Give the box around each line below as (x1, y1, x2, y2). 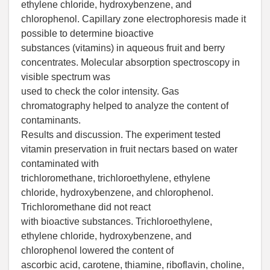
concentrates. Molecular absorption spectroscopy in (21, 57, 240, 68)
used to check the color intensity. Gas (21, 86, 179, 97)
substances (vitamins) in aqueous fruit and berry (21, 43, 225, 54)
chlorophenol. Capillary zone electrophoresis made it (21, 14, 246, 25)
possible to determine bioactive (21, 28, 154, 39)
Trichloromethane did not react (21, 202, 151, 213)
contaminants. (21, 115, 81, 126)
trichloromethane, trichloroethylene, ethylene (21, 173, 210, 184)
